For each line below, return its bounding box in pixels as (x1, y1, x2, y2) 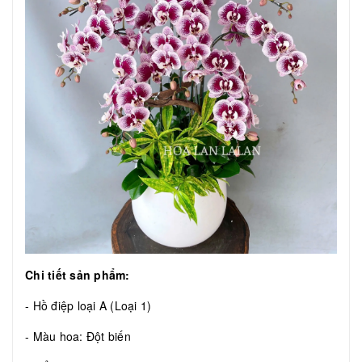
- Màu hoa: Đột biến (25, 328, 131, 345)
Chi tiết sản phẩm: (25, 267, 130, 284)
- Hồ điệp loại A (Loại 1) (25, 297, 152, 314)
